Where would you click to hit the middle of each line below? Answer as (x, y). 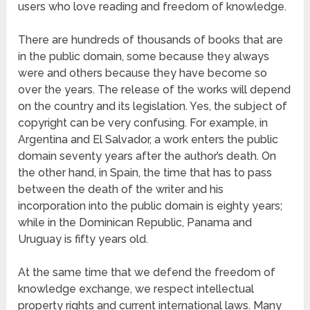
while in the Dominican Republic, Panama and (135, 222)
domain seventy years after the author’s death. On (147, 156)
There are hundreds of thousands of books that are (151, 39)
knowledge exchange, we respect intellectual (136, 289)
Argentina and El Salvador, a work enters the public (148, 139)
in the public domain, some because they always (144, 56)
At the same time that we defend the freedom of (147, 272)
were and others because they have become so (143, 73)
